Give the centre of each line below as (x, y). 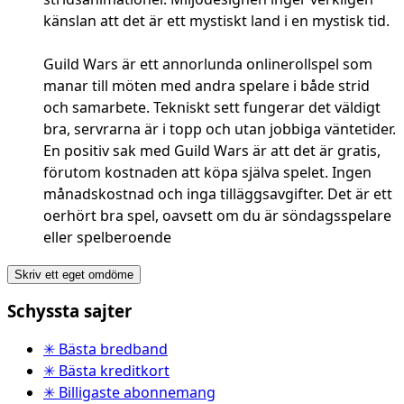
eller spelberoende (107, 238)
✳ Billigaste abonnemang (129, 392)
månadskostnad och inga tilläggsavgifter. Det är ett (218, 194)
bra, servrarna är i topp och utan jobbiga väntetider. (220, 129)
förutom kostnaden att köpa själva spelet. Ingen (207, 173)
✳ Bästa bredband (106, 349)
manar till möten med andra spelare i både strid (207, 86)
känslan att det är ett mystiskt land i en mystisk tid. (216, 21)
